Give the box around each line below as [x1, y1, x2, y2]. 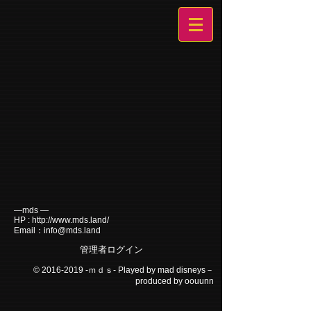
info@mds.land [44, 226, 101, 235]
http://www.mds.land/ [32, 215, 109, 225]
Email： [14, 226, 44, 235]
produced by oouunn [135, 276, 214, 286]
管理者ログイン [80, 244, 143, 255]
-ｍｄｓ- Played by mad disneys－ [83, 265, 214, 275]
